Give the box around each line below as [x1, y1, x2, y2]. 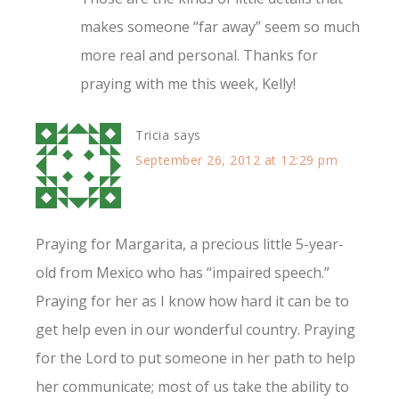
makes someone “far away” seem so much [80, 17, 360, 37]
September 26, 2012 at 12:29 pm [135, 151, 338, 169]
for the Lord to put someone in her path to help [36, 348, 355, 369]
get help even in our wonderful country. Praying [36, 320, 355, 340]
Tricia [135, 126, 169, 144]
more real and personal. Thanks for [80, 45, 318, 66]
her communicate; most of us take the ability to [36, 377, 349, 397]
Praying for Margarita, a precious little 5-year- [36, 234, 344, 255]
